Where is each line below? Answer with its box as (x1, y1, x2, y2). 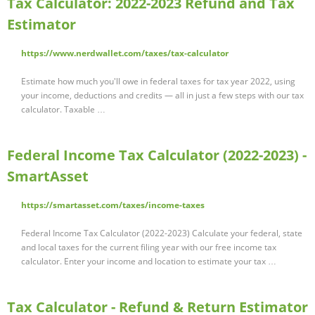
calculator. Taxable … (21, 103, 105, 116)
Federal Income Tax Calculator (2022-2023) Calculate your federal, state (21, 227, 302, 240)
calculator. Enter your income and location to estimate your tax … (21, 255, 276, 268)
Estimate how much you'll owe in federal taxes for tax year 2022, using (21, 75, 295, 88)
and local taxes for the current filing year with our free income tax (21, 241, 276, 254)
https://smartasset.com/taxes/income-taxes (21, 199, 205, 212)
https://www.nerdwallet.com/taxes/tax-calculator (21, 47, 229, 60)
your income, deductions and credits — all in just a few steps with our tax (21, 89, 304, 102)
